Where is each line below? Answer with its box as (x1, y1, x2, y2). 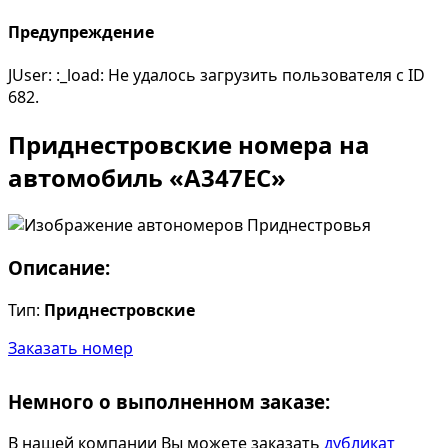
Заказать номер (8, 336, 133, 359)
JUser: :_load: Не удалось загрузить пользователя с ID (8, 64, 425, 87)
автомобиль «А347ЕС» (8, 161, 286, 195)
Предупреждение (8, 21, 154, 44)
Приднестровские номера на (8, 128, 370, 162)
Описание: (8, 254, 110, 280)
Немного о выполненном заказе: (8, 388, 330, 414)
